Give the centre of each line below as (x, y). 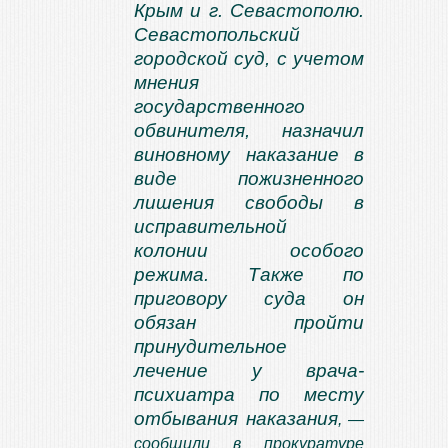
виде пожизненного (249, 178)
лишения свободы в (249, 202)
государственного (219, 106)
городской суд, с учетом (249, 58)
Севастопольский (217, 34)
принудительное (210, 346)
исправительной (210, 226)
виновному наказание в (249, 154)
